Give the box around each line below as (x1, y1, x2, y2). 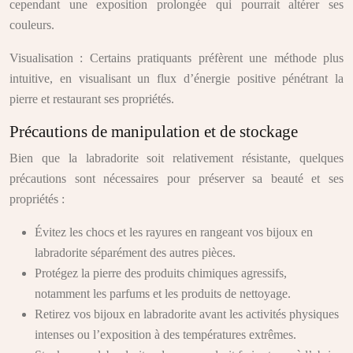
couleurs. (9, 18, 54, 32)
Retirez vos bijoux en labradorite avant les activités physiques (35, 307, 339, 321)
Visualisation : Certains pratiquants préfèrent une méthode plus (9, 51, 344, 65)
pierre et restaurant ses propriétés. (9, 92, 174, 106)
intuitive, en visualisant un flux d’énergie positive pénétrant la (9, 72, 344, 85)
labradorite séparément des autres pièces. (35, 246, 236, 259)
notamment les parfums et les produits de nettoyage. (35, 287, 291, 300)
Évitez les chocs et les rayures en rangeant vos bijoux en (35, 225, 313, 239)
